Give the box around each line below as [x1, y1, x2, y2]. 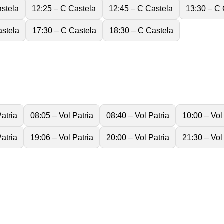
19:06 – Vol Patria [30, 132, 93, 142]
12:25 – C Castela [32, 3, 96, 13]
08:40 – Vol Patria [106, 110, 169, 120]
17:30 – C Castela [32, 25, 96, 35]
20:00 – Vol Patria [106, 132, 169, 142]
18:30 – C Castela [109, 25, 173, 35]
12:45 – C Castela [109, 3, 173, 13]
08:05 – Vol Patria [30, 110, 93, 120]
